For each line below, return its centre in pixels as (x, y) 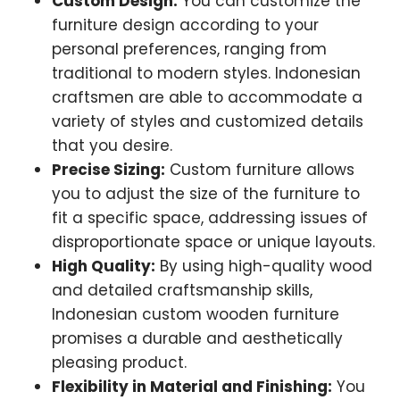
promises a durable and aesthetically (197, 339)
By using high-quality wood (264, 267)
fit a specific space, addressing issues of (210, 218)
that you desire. (112, 146)
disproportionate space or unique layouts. (213, 242)
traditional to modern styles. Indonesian (206, 74)
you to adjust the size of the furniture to (206, 194)
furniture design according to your (185, 25)
